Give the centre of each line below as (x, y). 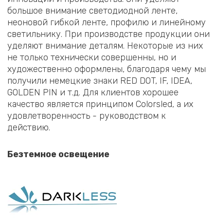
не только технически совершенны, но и (92, 57)
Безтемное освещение (58, 154)
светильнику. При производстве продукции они (109, 34)
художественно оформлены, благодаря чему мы (107, 69)
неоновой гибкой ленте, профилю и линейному (107, 22)
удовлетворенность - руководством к (87, 116)
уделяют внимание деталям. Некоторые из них (105, 45)
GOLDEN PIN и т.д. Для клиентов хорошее (93, 92)
